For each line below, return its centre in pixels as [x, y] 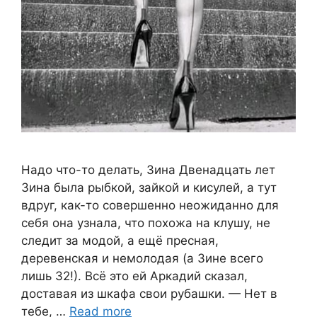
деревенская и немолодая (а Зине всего [142, 258]
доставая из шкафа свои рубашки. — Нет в [149, 293]
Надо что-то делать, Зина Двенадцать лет [148, 169]
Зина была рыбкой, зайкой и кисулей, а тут [149, 187]
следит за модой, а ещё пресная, [120, 240]
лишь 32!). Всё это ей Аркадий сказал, [134, 276]
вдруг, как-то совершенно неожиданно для [150, 205]
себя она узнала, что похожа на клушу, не [146, 223]
